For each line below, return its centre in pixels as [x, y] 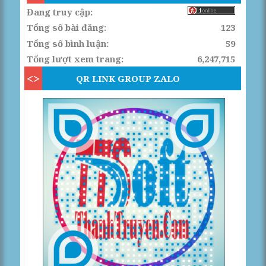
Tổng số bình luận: [67, 43]
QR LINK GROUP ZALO [128, 79]
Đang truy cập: [59, 12]
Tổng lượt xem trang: [75, 59]
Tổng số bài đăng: [66, 28]
